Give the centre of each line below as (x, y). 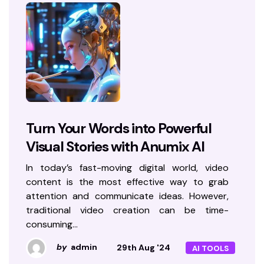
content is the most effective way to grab (127, 181)
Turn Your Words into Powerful (119, 128)
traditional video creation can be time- (127, 210)
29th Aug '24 (143, 247)
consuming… (52, 224)
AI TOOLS (210, 248)
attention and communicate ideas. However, (127, 196)
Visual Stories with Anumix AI (115, 146)
